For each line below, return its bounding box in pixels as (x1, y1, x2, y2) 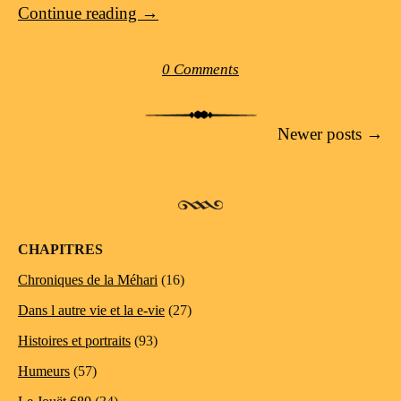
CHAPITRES (18, 241, 103, 257)
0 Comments (162, 60, 239, 78)
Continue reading (18, 4, 141, 23)
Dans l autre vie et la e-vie (18, 302, 165, 318)
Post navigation (18, 124, 124, 143)
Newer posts (277, 124, 366, 143)
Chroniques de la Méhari (18, 271, 158, 287)
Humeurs (18, 363, 70, 379)
